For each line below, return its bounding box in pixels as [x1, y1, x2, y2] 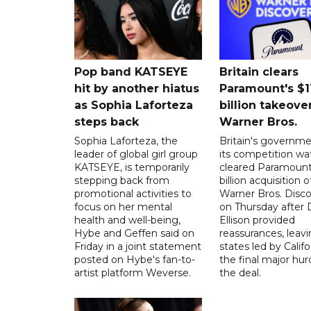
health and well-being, [74, 213, 180, 226]
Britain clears [219, 65, 299, 78]
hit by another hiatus [74, 81, 199, 95]
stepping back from [74, 174, 169, 187]
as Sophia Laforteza [74, 98, 193, 112]
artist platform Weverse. [74, 266, 191, 279]
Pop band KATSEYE [74, 65, 187, 78]
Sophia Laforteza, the [74, 134, 178, 147]
